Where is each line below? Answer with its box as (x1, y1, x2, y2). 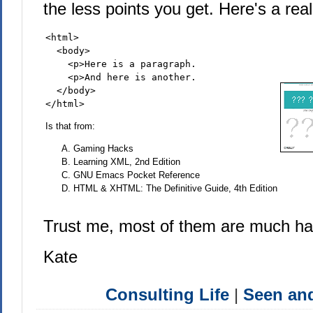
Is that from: (45, 121, 95, 131)
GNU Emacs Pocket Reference (73, 170, 200, 180)
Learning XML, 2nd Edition (73, 156, 180, 167)
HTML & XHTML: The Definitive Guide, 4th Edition (73, 183, 277, 194)
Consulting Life (105, 285, 230, 304)
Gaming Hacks (73, 143, 133, 154)
